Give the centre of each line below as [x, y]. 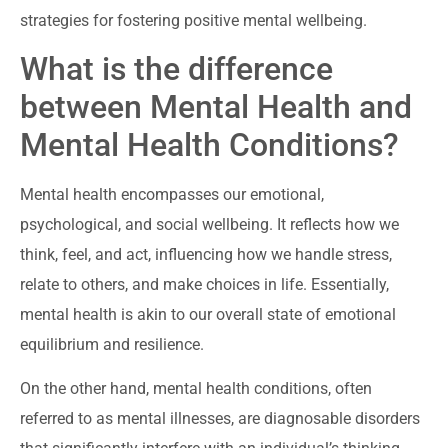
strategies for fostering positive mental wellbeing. [193, 20]
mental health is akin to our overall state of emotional [208, 314]
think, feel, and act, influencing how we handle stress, [206, 254]
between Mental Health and [216, 107]
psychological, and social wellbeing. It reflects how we [209, 224]
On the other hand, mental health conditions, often [196, 389]
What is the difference [176, 69]
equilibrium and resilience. [112, 344]
